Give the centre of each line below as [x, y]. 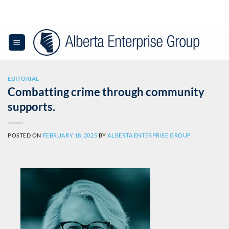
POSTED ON [25, 135]
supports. [31, 106]
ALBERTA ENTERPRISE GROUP [149, 135]
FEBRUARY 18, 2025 [70, 135]
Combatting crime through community [106, 91]
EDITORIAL [24, 78]
